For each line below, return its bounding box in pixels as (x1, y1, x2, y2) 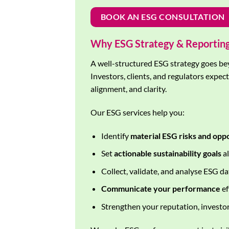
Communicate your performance (101, 184, 220, 194)
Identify (101, 130, 130, 141)
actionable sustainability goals (113, 148, 221, 158)
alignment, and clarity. (90, 83, 167, 94)
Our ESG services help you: (90, 107, 185, 117)
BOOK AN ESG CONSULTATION (100, 12, 225, 22)
